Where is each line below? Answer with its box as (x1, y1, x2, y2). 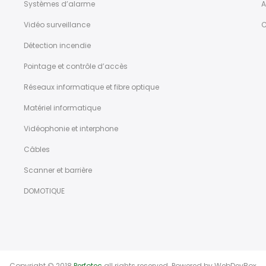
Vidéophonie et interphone (23, 123, 118, 134)
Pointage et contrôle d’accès (23, 61, 128, 71)
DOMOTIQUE (23, 185, 65, 196)
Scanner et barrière (23, 164, 92, 175)
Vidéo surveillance (23, 19, 90, 30)
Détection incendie (23, 40, 91, 50)
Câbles (23, 144, 50, 154)
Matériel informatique (23, 102, 101, 113)
